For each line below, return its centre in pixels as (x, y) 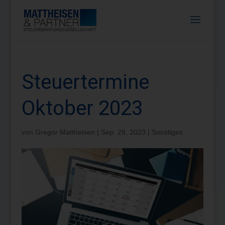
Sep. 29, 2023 (123, 132)
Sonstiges (167, 132)
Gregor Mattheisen (65, 132)
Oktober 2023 (82, 108)
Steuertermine (85, 82)
